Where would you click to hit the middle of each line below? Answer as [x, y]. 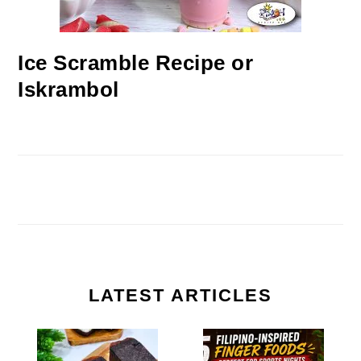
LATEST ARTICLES [180, 296]
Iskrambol [68, 90]
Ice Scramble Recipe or [136, 63]
